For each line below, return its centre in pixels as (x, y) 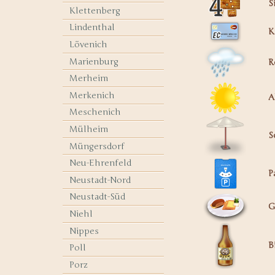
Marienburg (94, 61)
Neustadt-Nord (100, 180)
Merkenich (92, 95)
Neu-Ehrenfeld (101, 163)
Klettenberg (95, 10)
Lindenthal (92, 28)
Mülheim (89, 130)
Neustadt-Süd (98, 197)
